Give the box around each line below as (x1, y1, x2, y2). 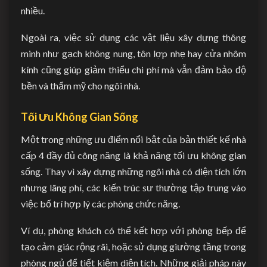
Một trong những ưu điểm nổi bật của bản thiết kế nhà (21, 133, 246, 145)
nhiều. (21, 5, 45, 16)
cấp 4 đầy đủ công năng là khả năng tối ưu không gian (21, 150, 246, 161)
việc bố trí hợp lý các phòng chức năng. (21, 198, 180, 209)
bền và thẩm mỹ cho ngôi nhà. (21, 80, 140, 91)
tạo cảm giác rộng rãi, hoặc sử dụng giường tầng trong (21, 241, 246, 252)
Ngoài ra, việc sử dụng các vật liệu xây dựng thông (21, 32, 246, 43)
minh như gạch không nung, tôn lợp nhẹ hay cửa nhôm (21, 48, 246, 59)
